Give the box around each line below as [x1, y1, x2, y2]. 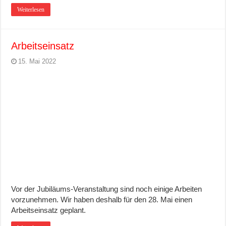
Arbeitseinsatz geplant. [11, 205, 86, 214]
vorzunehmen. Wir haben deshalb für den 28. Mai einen [11, 195, 193, 204]
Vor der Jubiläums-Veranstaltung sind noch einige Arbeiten [11, 184, 202, 193]
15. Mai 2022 [18, 57, 56, 65]
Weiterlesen [17, 6, 45, 13]
